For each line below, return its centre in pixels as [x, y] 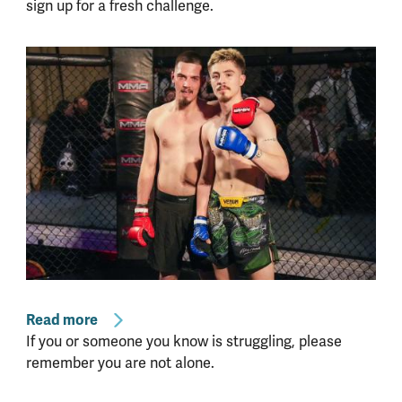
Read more [61, 319]
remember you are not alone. [120, 363]
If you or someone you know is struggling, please [184, 341]
